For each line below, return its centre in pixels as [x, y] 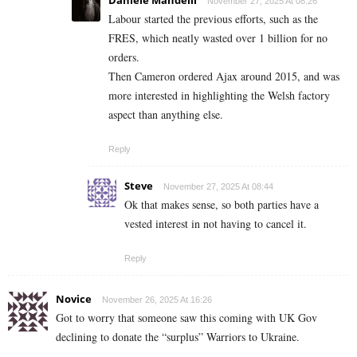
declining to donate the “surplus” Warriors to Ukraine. [178, 336]
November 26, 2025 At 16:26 [157, 299]
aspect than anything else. [166, 114]
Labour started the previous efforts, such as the [213, 18]
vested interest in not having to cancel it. [216, 223]
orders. [124, 57]
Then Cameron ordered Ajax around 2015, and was [224, 76]
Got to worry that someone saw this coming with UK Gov [186, 317]
